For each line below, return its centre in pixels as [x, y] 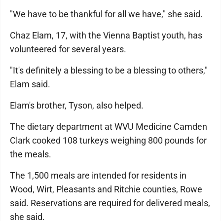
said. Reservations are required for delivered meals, [110, 203]
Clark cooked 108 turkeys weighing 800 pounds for [108, 140]
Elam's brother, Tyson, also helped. [77, 105]
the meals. [31, 154]
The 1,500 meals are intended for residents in [98, 175]
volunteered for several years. [68, 49]
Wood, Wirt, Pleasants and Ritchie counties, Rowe [106, 189]
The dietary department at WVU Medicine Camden [109, 127]
